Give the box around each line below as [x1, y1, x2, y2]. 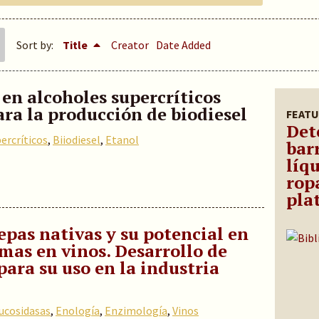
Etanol [105, 132, 139, 147]
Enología [56, 303, 100, 318]
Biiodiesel [53, 132, 100, 147]
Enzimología [105, 303, 167, 318]
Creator [111, 38, 149, 52]
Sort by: [16, 38, 56, 52]
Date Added [156, 38, 211, 52]
